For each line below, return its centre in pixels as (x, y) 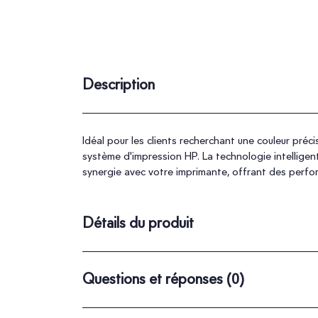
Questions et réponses (154, 279)
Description (118, 84)
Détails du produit (138, 223)
